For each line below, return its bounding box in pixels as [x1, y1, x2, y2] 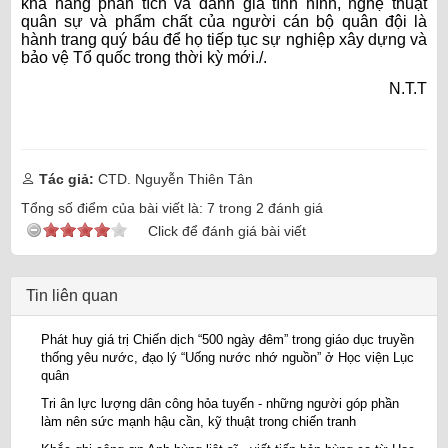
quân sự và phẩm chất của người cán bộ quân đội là [21, 13, 427, 31]
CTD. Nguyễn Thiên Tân [94, 171, 253, 188]
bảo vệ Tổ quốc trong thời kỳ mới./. [21, 49, 267, 67]
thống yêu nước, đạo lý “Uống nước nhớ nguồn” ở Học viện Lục [41, 350, 414, 366]
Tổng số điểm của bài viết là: [21, 200, 207, 217]
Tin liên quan [26, 287, 118, 305]
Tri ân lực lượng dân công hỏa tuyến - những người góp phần [41, 396, 399, 412]
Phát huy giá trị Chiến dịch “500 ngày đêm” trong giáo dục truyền [41, 332, 414, 348]
